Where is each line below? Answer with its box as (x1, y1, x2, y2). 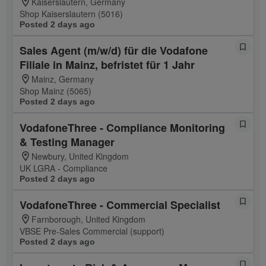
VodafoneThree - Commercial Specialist (20, 197, 220, 213)
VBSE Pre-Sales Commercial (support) (20, 225, 164, 237)
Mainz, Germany (31, 73, 94, 85)
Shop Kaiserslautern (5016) (20, 8, 123, 20)
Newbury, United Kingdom (31, 150, 129, 162)
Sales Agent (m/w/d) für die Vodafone (20, 43, 208, 58)
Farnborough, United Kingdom (31, 213, 145, 225)
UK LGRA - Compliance (20, 162, 107, 174)
